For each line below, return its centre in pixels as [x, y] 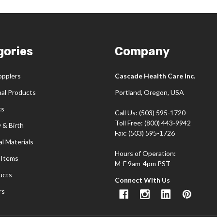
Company [142, 51]
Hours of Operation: [146, 154]
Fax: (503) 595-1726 [145, 133]
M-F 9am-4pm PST [142, 164]
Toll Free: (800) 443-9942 [153, 123]
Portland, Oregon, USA [149, 93]
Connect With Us [142, 180]
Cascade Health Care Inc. [155, 76]
